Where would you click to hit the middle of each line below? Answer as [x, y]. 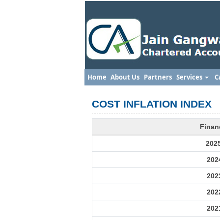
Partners [158, 77]
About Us [125, 77]
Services [190, 77]
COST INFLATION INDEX [152, 104]
